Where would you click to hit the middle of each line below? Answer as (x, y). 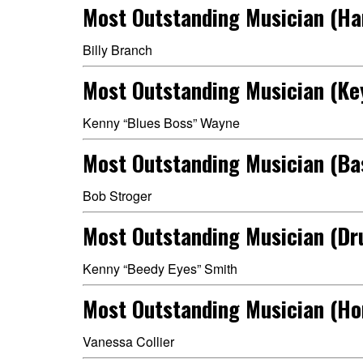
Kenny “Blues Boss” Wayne (161, 123)
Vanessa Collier (128, 342)
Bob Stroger (117, 196)
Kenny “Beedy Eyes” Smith (160, 269)
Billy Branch (117, 50)
